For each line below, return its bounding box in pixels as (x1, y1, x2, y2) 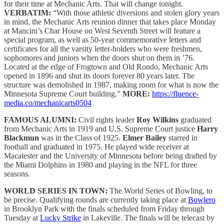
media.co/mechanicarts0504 (4, 98, 91, 107)
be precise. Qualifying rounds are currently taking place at (4, 195, 188, 204)
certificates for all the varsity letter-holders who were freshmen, (4, 44, 202, 53)
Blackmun (4, 133, 39, 142)
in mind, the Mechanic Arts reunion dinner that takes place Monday (4, 17, 216, 26)
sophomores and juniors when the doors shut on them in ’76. (4, 53, 194, 62)
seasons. (4, 169, 30, 178)
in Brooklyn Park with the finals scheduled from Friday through (4, 204, 204, 213)
